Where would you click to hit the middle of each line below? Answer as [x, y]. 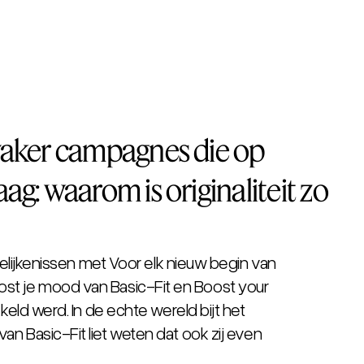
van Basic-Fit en [137, 285]
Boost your [231, 285]
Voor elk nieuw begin [178, 262]
